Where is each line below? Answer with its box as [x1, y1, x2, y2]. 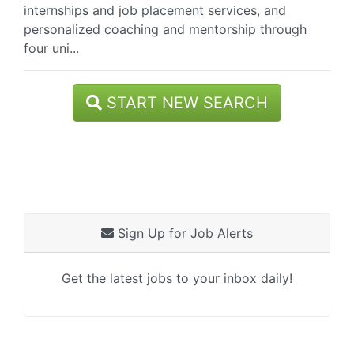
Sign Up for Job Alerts [114, 225, 253, 241]
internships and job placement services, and [24, 2, 286, 18]
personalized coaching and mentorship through [24, 21, 307, 37]
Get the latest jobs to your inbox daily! [62, 270, 292, 286]
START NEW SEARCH [102, 93, 268, 112]
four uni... [24, 40, 79, 56]
